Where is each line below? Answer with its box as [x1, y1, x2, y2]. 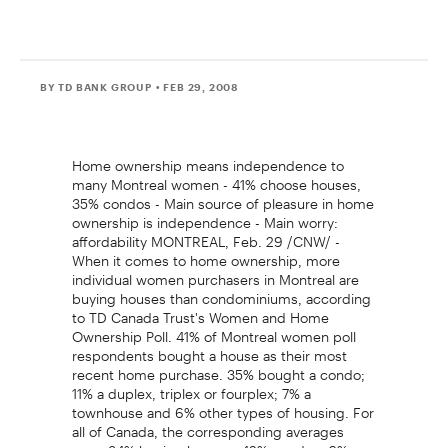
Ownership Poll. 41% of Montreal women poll [71, 314, 356, 345]
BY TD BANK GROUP [40, 80, 152, 93]
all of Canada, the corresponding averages [71, 409, 344, 440]
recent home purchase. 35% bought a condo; [71, 352, 365, 383]
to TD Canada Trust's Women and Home [71, 295, 329, 326]
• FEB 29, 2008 [155, 80, 240, 93]
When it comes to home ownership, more [71, 238, 340, 269]
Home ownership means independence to [71, 143, 344, 174]
